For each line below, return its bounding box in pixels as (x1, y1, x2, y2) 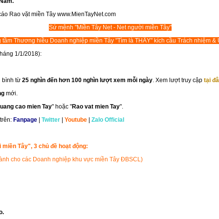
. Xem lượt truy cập (153, 76, 204, 84)
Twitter (42, 116, 60, 123)
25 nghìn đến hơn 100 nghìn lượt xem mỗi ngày (22, 76, 153, 84)
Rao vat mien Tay (72, 103, 120, 110)
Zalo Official (91, 116, 124, 123)
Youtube (65, 116, 87, 123)
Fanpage (13, 116, 37, 123)
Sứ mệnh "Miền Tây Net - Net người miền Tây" (49, 23, 172, 31)
